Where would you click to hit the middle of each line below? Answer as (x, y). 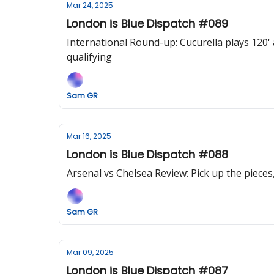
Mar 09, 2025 (90, 252)
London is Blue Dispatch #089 (147, 24)
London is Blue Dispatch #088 (147, 154)
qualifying (89, 57)
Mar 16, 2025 (89, 136)
